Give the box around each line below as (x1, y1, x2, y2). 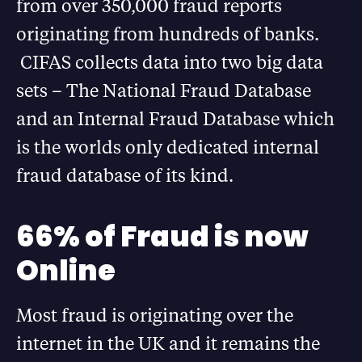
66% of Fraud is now (16, 217, 309, 257)
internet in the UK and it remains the (16, 331, 320, 356)
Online (16, 250, 116, 291)
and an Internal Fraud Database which (16, 107, 335, 131)
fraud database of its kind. (16, 163, 234, 187)
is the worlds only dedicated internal (16, 135, 319, 159)
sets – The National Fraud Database (16, 78, 311, 103)
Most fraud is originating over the (16, 303, 293, 327)
